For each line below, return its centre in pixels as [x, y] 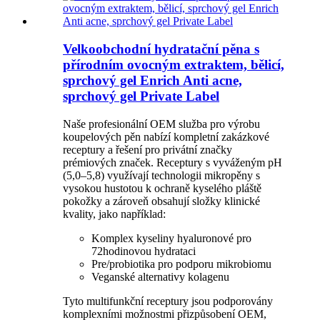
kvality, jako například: [114, 214]
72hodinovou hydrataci [144, 251]
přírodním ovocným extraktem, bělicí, [174, 65]
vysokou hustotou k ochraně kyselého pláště [162, 188]
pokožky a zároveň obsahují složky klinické [161, 201]
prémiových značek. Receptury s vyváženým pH [172, 162]
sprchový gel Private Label [141, 96]
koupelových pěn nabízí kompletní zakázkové [166, 136]
